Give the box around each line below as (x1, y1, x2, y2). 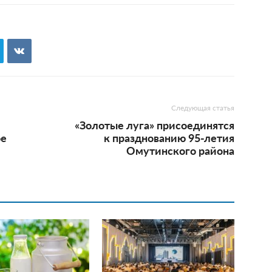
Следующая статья (171, 103, 234, 113)
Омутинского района (126, 143, 234, 158)
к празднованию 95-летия (104, 130, 234, 145)
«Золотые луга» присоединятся (75, 117, 234, 132)
